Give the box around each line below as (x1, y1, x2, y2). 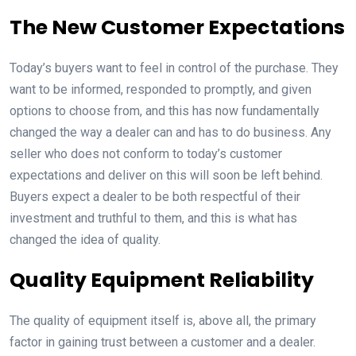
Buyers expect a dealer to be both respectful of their (10, 188, 300, 204)
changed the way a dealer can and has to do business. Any (10, 124, 331, 140)
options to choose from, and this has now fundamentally (10, 103, 319, 118)
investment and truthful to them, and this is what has (10, 210, 297, 226)
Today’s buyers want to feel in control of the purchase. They (10, 60, 339, 75)
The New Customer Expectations (10, 13, 345, 41)
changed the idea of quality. (10, 231, 161, 247)
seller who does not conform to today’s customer (10, 145, 282, 161)
